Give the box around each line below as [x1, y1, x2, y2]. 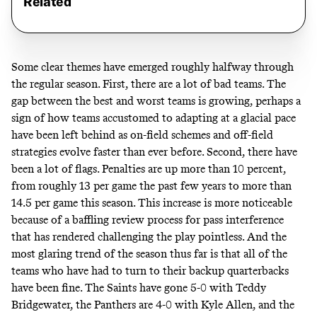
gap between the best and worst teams [11, 93, 198, 108]
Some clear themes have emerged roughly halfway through [11, 59, 294, 74]
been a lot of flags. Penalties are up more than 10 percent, [11, 161, 286, 175]
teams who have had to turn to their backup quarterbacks [11, 263, 289, 277]
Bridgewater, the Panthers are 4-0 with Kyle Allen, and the [11, 297, 294, 311]
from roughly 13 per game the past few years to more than [11, 178, 292, 192]
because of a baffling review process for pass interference [11, 212, 284, 226]
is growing [198, 93, 250, 108]
